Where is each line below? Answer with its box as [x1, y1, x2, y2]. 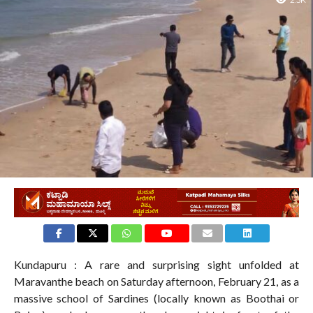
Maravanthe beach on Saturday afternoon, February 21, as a [13, 275, 300, 289]
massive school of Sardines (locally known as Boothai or [13, 291, 300, 305]
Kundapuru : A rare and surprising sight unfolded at [13, 258, 300, 272]
